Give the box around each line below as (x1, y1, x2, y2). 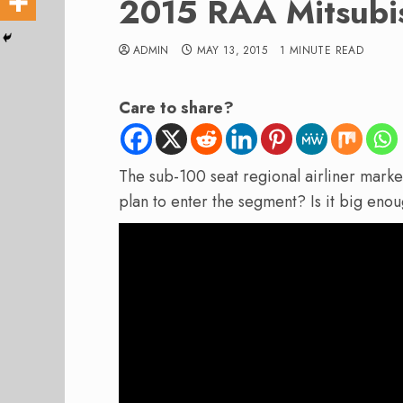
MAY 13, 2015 (196, 42, 267, 58)
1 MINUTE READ (280, 42, 363, 58)
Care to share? (119, 96, 234, 120)
